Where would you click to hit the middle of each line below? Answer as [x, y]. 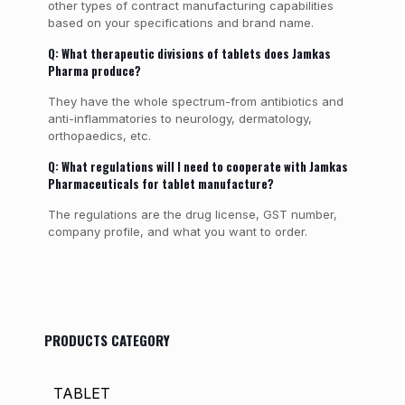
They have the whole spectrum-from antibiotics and [195, 101]
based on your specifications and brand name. [182, 23]
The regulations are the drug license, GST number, [192, 214]
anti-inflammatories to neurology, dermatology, [179, 118]
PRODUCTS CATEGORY [107, 340]
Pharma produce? [95, 71]
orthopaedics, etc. [101, 136]
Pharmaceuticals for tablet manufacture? [162, 184]
